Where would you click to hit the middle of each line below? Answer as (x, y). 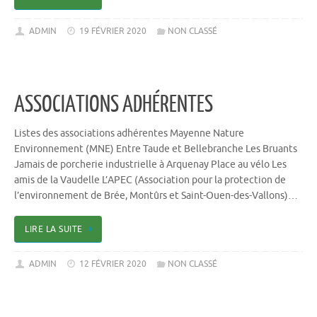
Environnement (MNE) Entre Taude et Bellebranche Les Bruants (156, 149)
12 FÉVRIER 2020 (113, 264)
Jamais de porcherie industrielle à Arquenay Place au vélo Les (150, 165)
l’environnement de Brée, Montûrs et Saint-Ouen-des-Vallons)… (156, 196)
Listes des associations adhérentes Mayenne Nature (129, 134)
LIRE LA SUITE (54, 229)
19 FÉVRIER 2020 (113, 31)
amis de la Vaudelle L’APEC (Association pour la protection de (150, 180)
